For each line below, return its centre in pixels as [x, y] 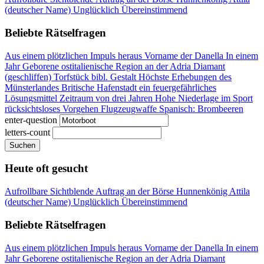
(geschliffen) [29, 77]
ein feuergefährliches [178, 87]
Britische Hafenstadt [100, 87]
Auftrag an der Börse [136, 192]
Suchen [22, 145]
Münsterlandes [33, 87]
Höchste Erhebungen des [185, 77]
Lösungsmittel [32, 98]
